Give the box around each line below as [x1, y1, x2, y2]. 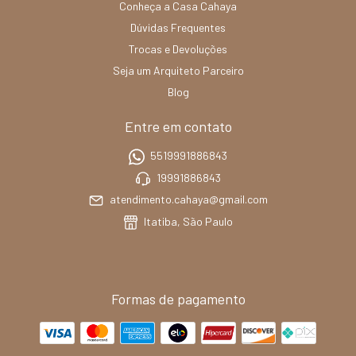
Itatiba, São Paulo [141, 214, 234, 228]
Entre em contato [124, 118, 232, 136]
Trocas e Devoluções [129, 42, 227, 56]
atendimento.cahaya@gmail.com [109, 192, 268, 207]
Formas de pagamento [110, 289, 246, 308]
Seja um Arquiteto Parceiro [112, 64, 244, 78]
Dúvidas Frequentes [130, 21, 226, 35]
